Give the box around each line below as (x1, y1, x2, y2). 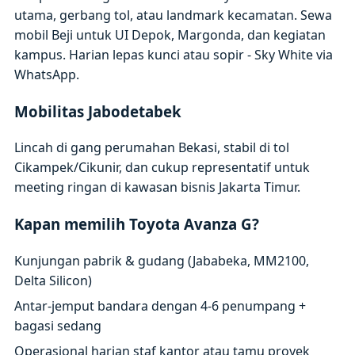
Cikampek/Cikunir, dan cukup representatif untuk (14, 158, 311, 177)
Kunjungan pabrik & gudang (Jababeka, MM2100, (14, 251, 310, 269)
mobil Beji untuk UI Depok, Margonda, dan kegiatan (14, 25, 326, 44)
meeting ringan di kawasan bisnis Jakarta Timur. (14, 178, 301, 197)
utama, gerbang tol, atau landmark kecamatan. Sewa (14, 6, 333, 24)
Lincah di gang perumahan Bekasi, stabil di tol (14, 139, 290, 157)
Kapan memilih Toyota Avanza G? (14, 214, 260, 235)
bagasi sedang (14, 316, 102, 334)
